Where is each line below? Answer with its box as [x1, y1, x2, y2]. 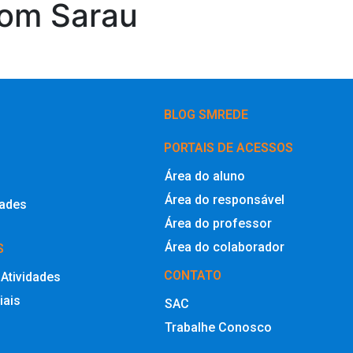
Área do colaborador [165, 239, 285, 255]
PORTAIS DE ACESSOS [164, 139, 294, 155]
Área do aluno [165, 168, 246, 184]
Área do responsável [165, 191, 285, 207]
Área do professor [165, 215, 273, 231]
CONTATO [164, 267, 222, 283]
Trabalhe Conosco [165, 319, 273, 335]
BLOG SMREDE [164, 106, 249, 122]
